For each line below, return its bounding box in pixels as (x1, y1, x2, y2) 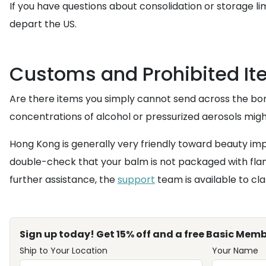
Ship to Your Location (20, 245, 107, 256)
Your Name (211, 245, 258, 256)
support (118, 173, 155, 186)
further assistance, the (9, 173, 118, 186)
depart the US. (9, 17, 77, 31)
